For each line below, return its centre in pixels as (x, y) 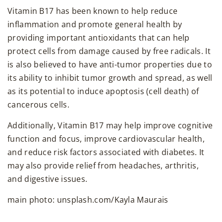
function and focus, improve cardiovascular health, (106, 139)
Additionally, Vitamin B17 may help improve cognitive (110, 126)
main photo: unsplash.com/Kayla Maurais (88, 200)
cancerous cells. (38, 105)
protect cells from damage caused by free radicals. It (109, 51)
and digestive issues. (49, 179)
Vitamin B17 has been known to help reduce (93, 11)
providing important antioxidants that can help (99, 38)
